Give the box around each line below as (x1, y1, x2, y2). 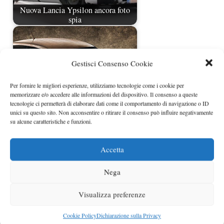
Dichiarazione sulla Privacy (96, 211, 161, 219)
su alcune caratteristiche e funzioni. (10, 117, 92, 125)
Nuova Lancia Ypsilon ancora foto (20, 4, 130, 15)
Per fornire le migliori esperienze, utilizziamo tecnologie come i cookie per (10, 81, 184, 89)
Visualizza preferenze (78, 189, 145, 199)
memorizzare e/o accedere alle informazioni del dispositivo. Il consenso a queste (10, 90, 197, 98)
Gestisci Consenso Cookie (71, 58, 153, 68)
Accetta (100, 144, 124, 154)
